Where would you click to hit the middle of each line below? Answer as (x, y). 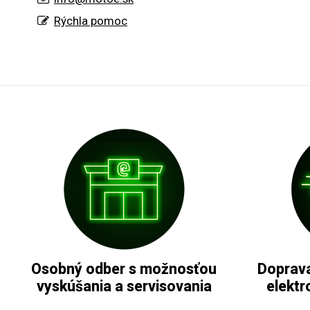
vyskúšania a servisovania (124, 286)
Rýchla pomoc (91, 21)
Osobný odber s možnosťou (124, 269)
